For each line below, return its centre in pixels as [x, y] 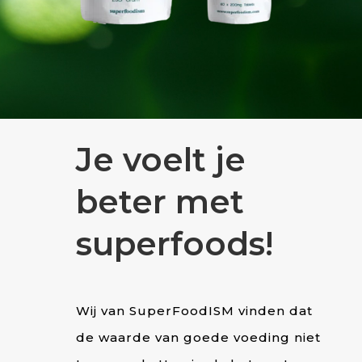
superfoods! [174, 243]
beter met [160, 201]
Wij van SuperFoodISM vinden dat [194, 310]
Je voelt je [160, 159]
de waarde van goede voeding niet [198, 337]
